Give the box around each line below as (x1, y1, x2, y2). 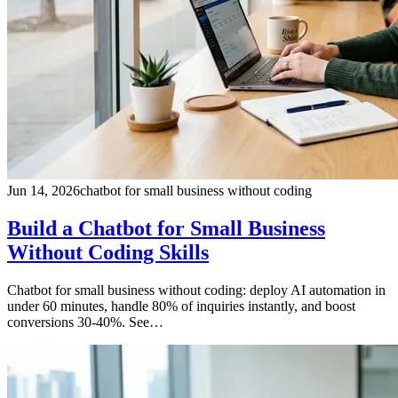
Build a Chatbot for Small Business (7, 217, 325, 241)
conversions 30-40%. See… (7, 314, 163, 330)
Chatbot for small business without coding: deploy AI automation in (7, 283, 386, 298)
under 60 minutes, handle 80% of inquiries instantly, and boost (7, 298, 355, 314)
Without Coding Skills (7, 241, 209, 265)
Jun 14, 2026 (7, 183, 80, 199)
